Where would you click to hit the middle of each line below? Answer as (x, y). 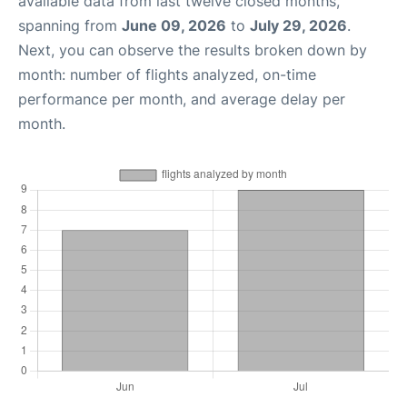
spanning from (70, 25)
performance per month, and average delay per (182, 99)
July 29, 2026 (298, 25)
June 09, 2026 (174, 25)
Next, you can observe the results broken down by (193, 50)
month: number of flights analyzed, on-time (167, 74)
